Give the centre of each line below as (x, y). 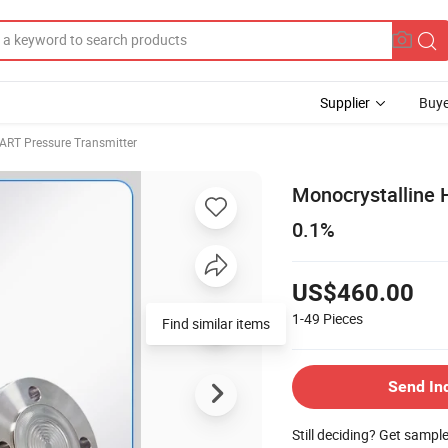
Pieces (343, 318)
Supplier (345, 102)
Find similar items (216, 323)
